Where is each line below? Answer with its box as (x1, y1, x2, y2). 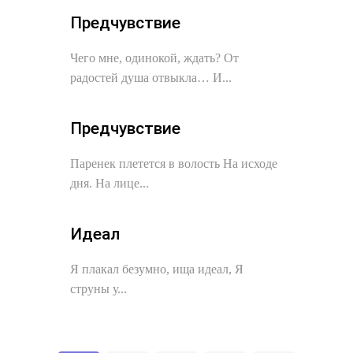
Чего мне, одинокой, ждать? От (70, 51, 239, 65)
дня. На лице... (70, 176, 149, 190)
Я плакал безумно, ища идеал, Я (70, 262, 243, 276)
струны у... (70, 282, 127, 295)
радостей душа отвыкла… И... (70, 71, 232, 84)
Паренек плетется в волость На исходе (70, 157, 277, 170)
